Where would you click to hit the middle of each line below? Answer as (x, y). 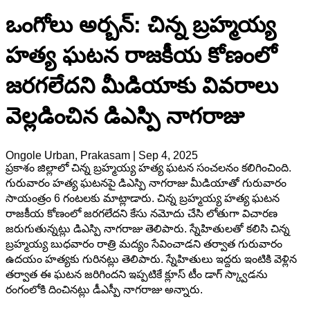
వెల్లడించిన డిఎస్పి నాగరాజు (125, 117)
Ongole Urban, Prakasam (68, 155)
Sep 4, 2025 (168, 155)
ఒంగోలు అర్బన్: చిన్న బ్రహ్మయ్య (141, 25)
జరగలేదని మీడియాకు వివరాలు (142, 86)
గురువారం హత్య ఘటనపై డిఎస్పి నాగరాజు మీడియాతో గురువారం (146, 183)
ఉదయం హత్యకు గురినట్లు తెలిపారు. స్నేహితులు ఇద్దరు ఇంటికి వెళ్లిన (151, 259)
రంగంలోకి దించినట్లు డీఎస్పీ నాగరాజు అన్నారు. (104, 289)
